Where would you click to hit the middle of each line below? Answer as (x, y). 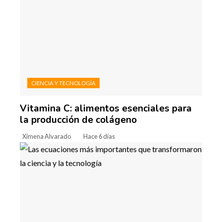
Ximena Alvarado (47, 137)
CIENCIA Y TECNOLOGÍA (63, 83)
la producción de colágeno (78, 120)
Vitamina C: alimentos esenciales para (106, 109)
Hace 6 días (99, 137)
